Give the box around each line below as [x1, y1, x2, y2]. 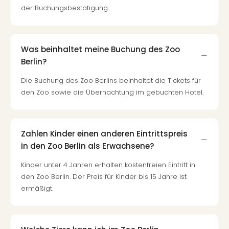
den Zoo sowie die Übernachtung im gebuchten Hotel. [21, 87, 203, 97]
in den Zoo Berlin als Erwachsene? [21, 140, 154, 151]
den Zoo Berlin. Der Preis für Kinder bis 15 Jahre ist [21, 172, 187, 181]
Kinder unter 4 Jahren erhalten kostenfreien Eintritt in [21, 160, 195, 170]
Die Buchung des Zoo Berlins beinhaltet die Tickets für [21, 76, 201, 85]
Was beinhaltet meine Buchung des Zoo [21, 43, 180, 55]
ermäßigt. [21, 184, 53, 193]
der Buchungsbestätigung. [21, 3, 109, 13]
